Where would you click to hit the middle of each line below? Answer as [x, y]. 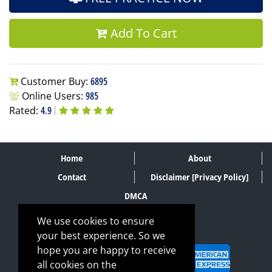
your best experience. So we [101, 236]
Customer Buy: [54, 81]
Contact [72, 177]
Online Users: [53, 96]
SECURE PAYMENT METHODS [136, 237]
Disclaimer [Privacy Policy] [200, 177]
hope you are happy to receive [107, 250]
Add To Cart [142, 33]
